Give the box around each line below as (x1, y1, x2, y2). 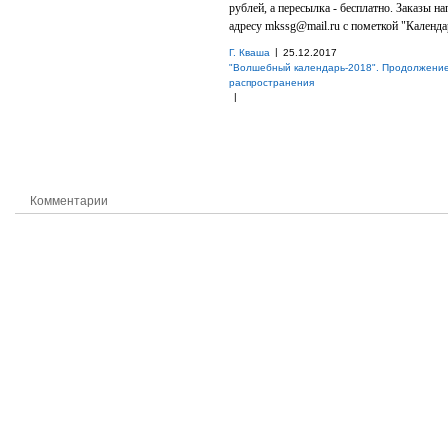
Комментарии (30, 194, 108, 208)
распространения (229, 77, 314, 88)
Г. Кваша (229, 47, 270, 58)
